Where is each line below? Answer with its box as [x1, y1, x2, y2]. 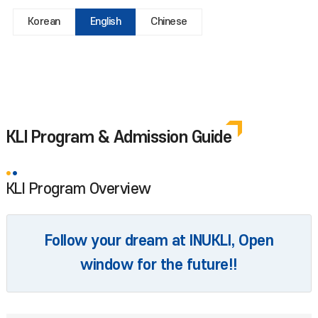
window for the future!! [80, 257, 238, 273]
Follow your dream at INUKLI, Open [44, 233, 274, 249]
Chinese [150, 16, 187, 28]
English [89, 16, 121, 28]
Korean [27, 16, 60, 28]
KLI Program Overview [6, 181, 151, 197]
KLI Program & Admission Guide [6, 128, 232, 147]
